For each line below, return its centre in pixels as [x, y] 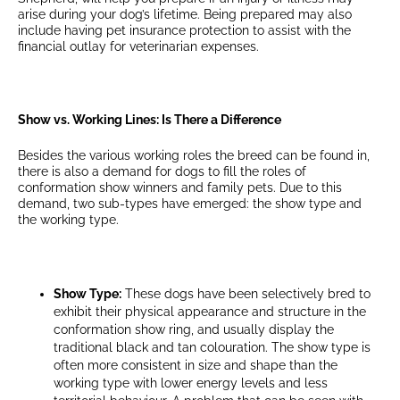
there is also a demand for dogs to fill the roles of [162, 172]
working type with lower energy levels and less [191, 383]
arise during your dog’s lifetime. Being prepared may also [185, 15]
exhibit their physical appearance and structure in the [210, 311]
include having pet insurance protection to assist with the [184, 31]
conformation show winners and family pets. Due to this [180, 188]
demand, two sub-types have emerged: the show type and [190, 204]
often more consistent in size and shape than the [196, 365]
